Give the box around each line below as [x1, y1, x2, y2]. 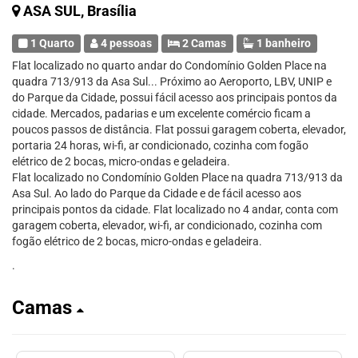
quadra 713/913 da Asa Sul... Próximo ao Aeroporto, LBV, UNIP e [12, 75, 332, 88]
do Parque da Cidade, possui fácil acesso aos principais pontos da [12, 91, 337, 104]
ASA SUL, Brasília [23, 2, 137, 19]
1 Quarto [28, 37, 75, 50]
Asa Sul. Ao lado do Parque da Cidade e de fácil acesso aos [12, 187, 301, 200]
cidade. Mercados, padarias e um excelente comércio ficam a [12, 107, 311, 120]
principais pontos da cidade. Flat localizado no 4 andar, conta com [12, 203, 338, 216]
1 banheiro [253, 37, 311, 50]
